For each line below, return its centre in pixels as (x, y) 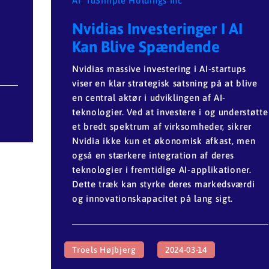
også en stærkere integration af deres (153, 155)
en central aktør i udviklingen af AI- (149, 97)
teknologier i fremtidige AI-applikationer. (162, 169)
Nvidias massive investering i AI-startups (159, 68)
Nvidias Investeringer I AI (158, 29)
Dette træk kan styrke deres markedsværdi (164, 184)
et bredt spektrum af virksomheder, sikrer (162, 126)
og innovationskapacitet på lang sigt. (153, 198)
